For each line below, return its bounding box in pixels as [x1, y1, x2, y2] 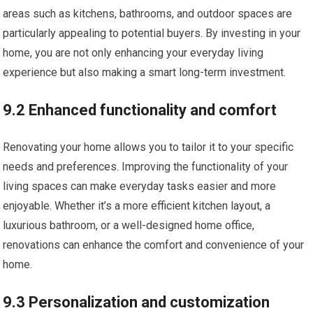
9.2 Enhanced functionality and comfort [3, 101, 277, 119]
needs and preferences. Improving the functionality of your [3, 160, 289, 173]
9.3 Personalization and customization [3, 293, 270, 311]
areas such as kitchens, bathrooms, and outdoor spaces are [3, 7, 293, 20]
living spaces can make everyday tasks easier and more [3, 180, 277, 193]
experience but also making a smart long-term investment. [3, 66, 286, 79]
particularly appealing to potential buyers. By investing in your [3, 27, 301, 40]
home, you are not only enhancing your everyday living [3, 46, 264, 59]
